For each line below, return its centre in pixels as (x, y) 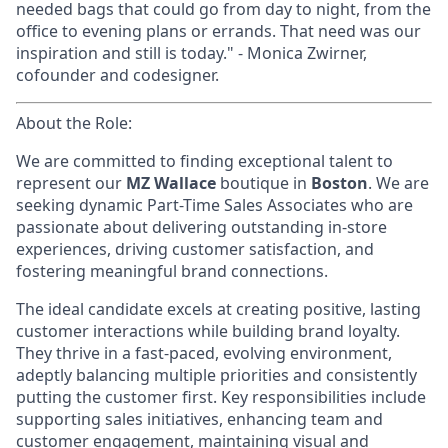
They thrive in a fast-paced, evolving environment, (204, 353)
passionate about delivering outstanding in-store (201, 227)
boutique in (265, 183)
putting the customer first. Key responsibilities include (221, 397)
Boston (339, 183)
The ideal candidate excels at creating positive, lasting (218, 309)
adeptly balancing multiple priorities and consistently (216, 375)
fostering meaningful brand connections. (172, 271)
